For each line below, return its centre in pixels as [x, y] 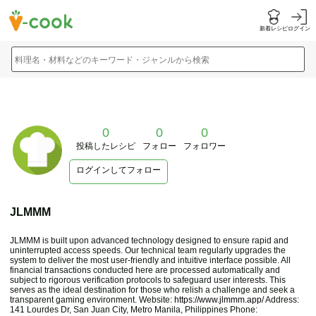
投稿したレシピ [106, 146]
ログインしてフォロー [119, 170]
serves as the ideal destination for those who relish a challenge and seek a [152, 290]
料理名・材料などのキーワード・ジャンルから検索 [112, 60]
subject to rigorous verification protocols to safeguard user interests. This [148, 280]
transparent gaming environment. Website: [92, 300]
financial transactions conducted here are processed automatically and [145, 270]
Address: [281, 300]
